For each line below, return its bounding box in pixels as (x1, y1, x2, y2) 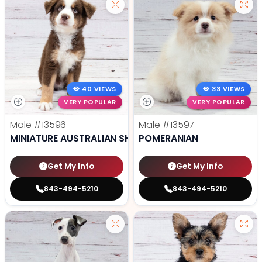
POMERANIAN (139, 132, 199, 146)
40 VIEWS (82, 84, 116, 94)
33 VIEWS (212, 84, 245, 94)
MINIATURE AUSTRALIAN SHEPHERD (10, 132, 166, 146)
